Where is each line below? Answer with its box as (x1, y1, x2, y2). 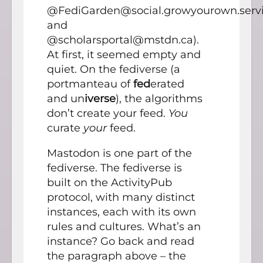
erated (150, 77, 184, 90)
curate (47, 121, 83, 134)
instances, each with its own (47, 205, 196, 218)
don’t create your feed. (47, 106, 168, 120)
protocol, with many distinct (47, 190, 195, 204)
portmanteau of (47, 77, 133, 90)
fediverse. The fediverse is (47, 161, 182, 174)
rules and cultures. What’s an (47, 220, 201, 233)
